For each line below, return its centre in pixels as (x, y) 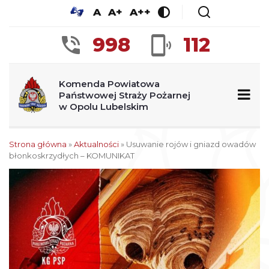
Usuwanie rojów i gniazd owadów (191, 144)
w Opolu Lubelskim (104, 106)
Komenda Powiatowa (110, 83)
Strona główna (38, 144)
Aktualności (96, 144)
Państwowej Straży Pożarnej (125, 95)
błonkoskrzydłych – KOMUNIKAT (72, 156)
